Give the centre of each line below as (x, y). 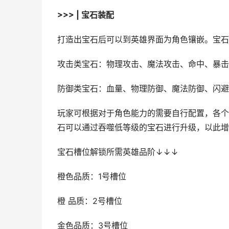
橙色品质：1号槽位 (92, 177)
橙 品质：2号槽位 (90, 201)
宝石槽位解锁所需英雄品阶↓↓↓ (118, 152)
